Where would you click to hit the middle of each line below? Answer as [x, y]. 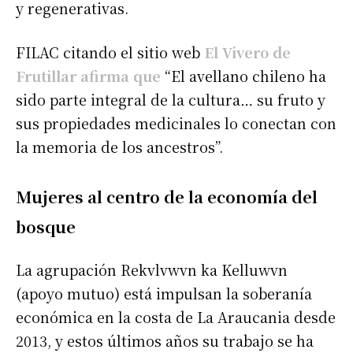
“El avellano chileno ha [243, 75]
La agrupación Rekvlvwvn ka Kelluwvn [152, 269]
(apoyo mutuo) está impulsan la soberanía [164, 293]
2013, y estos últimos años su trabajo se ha [165, 340]
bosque [46, 226]
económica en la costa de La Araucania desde [176, 316]
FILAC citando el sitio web [108, 52]
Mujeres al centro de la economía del [167, 196]
